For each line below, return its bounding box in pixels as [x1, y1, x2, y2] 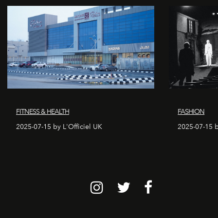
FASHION [178, 107, 205, 116]
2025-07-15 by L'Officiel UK [16, 122, 102, 131]
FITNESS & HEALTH [16, 107, 69, 116]
